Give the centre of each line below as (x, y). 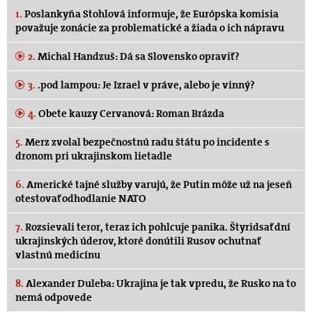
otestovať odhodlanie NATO (81, 198)
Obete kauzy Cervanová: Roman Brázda (130, 113)
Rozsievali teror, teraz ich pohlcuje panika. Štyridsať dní (157, 227)
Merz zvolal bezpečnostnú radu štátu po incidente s (146, 142)
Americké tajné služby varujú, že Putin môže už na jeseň (158, 184)
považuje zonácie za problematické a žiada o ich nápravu (150, 28)
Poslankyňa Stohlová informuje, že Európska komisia (150, 14)
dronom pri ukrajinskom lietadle (94, 156)
